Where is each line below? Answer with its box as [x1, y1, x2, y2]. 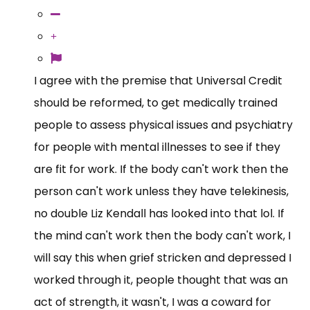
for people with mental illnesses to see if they [34, 138, 280, 155]
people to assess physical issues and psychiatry [34, 116, 293, 133]
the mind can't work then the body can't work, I [34, 227, 291, 244]
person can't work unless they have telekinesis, [34, 183, 289, 199]
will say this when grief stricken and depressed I [34, 249, 291, 266]
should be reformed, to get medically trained [34, 94, 277, 111]
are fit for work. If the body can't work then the [34, 161, 289, 177]
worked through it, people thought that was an [34, 271, 288, 288]
